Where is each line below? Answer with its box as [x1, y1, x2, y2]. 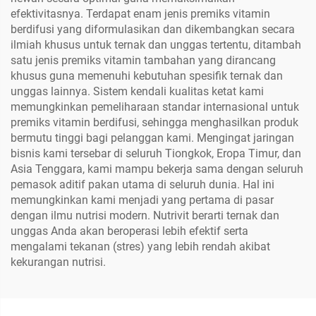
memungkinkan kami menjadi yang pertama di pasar [11, 193, 274, 207]
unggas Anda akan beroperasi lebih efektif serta [11, 224, 248, 238]
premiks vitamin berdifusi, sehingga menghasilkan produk [11, 116, 298, 129]
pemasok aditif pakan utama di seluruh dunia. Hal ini [11, 178, 274, 191]
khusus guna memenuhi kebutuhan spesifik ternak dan [11, 69, 283, 83]
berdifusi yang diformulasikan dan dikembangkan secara [11, 23, 295, 36]
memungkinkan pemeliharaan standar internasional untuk [11, 100, 299, 114]
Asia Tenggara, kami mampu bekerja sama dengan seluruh [11, 162, 303, 176]
